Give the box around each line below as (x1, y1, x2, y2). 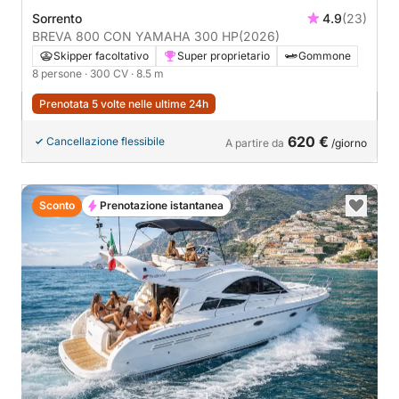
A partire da (225, 135, 284, 150)
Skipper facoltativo (53, 48, 149, 62)
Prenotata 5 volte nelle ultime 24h (39, 96, 208, 110)
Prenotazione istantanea (100, 198, 224, 212)
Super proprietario (177, 48, 270, 62)
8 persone (32, 66, 85, 80)
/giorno (329, 135, 367, 150)
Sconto (39, 198, 75, 212)
